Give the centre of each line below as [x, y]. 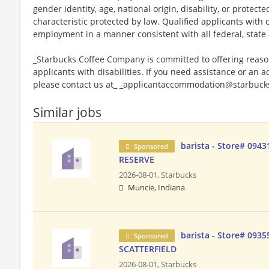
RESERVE [137, 159]
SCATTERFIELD [148, 249]
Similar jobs [67, 112]
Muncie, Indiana [157, 187]
